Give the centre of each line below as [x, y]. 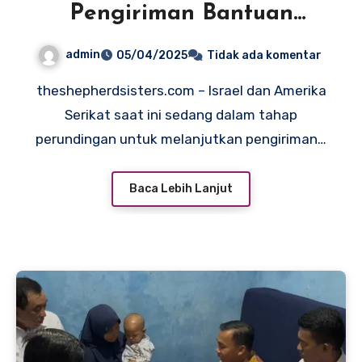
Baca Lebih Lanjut [181, 189]
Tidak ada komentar [264, 55]
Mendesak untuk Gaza [181, 42]
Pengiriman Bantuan [181, 13]
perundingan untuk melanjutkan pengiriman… [181, 139]
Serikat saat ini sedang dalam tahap [181, 114]
